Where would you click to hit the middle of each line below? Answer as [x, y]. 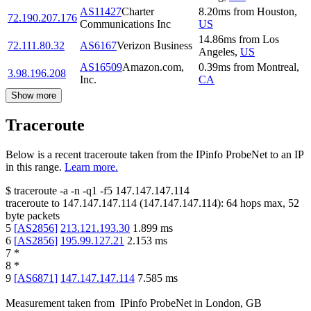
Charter [138, 11]
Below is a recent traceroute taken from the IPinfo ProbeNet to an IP [154, 155]
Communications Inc [125, 24]
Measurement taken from [60, 303]
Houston [276, 11]
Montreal [277, 67]
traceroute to [33, 203]
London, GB [234, 303]
